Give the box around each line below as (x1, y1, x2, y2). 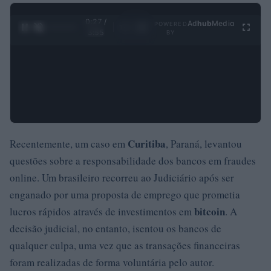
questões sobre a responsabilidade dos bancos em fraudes (10, 153, 256, 168)
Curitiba (128, 135, 166, 151)
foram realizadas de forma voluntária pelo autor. (10, 255, 214, 269)
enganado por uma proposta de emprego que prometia (10, 187, 240, 201)
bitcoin (194, 203, 225, 219)
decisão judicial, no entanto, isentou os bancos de (10, 221, 221, 235)
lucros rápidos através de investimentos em (10, 204, 194, 218)
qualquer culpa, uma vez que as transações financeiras (10, 238, 240, 252)
